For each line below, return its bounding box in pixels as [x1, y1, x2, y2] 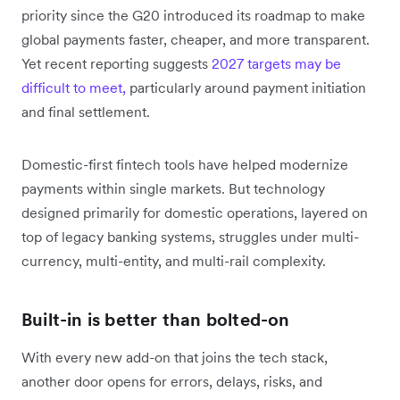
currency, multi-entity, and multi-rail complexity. [21, 251, 326, 270]
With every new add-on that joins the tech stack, [21, 347, 328, 366]
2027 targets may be [212, 54, 341, 72]
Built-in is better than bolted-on [21, 307, 290, 331]
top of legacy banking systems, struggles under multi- [21, 227, 359, 246]
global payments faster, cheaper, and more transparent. [21, 29, 370, 48]
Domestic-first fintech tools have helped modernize [21, 154, 348, 173]
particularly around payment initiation [126, 78, 366, 96]
